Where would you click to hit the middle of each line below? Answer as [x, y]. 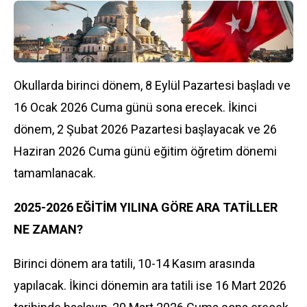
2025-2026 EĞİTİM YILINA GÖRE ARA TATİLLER [146, 207]
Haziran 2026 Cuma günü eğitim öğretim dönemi [145, 151]
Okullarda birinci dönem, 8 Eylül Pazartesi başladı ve [152, 85]
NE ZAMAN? [48, 229]
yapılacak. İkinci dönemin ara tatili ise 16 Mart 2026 [150, 285]
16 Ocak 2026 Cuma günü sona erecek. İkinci [135, 107]
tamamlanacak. [55, 173]
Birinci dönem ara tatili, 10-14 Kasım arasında [134, 263]
